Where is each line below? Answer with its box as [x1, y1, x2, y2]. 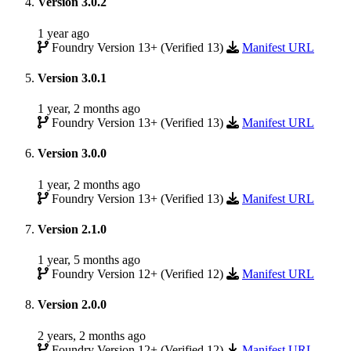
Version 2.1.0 [38, 222, 107, 236]
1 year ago [38, 26, 89, 40]
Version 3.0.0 [38, 147, 107, 161]
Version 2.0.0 [38, 298, 107, 312]
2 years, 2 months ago [38, 328, 146, 342]
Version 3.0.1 [38, 71, 107, 85]
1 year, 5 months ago [38, 253, 140, 267]
